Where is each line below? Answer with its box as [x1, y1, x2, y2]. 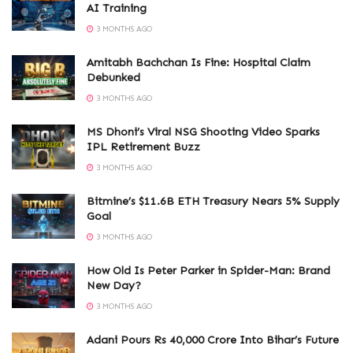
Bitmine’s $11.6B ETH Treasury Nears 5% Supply [87, 195, 340, 209]
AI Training [87, 2, 147, 16]
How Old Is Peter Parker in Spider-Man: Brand [87, 264, 330, 278]
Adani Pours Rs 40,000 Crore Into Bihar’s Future [87, 333, 339, 347]
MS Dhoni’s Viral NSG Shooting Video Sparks [87, 125, 320, 139]
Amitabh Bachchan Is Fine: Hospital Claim [87, 56, 310, 70]
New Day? [87, 279, 141, 293]
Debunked [87, 71, 140, 85]
